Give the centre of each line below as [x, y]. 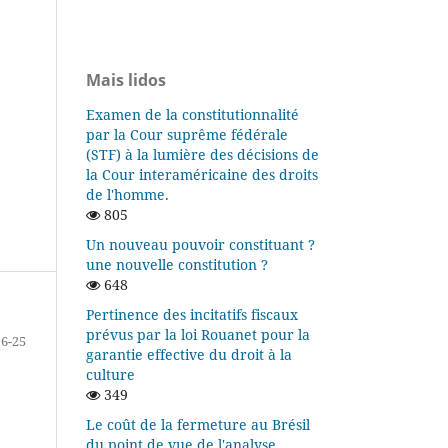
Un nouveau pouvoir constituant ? [200, 244]
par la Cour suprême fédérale [187, 134]
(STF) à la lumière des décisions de [202, 154]
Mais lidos [126, 79]
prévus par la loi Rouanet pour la [198, 334]
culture [110, 374]
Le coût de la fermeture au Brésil [198, 424]
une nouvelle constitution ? [177, 264]
